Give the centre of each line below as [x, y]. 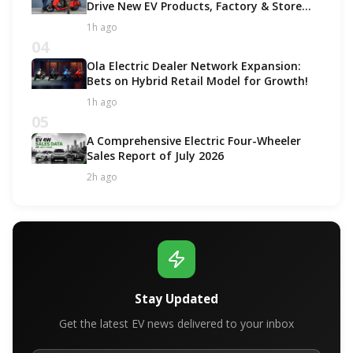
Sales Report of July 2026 [155, 155]
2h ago [102, 176]
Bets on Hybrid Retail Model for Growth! [197, 80]
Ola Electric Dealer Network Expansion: [194, 65]
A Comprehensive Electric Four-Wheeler [194, 140]
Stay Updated [176, 298]
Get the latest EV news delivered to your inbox [176, 323]
